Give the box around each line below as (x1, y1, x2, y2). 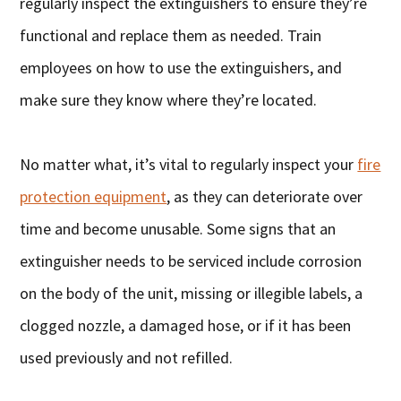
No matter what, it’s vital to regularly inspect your (20, 153, 358, 175)
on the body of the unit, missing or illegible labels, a (20, 282, 363, 303)
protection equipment (20, 185, 167, 207)
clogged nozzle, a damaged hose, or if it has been (20, 314, 352, 336)
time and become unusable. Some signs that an (20, 218, 337, 239)
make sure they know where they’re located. (20, 89, 318, 110)
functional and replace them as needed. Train (20, 24, 322, 46)
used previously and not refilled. (20, 346, 234, 368)
